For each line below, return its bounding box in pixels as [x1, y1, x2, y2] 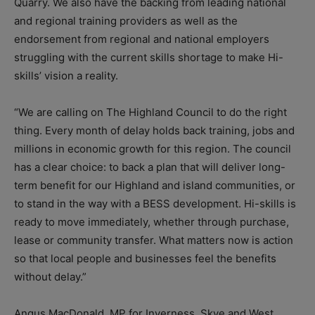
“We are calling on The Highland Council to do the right [14, 105, 287, 120]
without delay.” [14, 270, 86, 284]
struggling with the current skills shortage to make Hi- [14, 51, 283, 65]
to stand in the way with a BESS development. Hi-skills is [14, 197, 296, 211]
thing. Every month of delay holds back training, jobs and [14, 124, 295, 138]
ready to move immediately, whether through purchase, [14, 215, 289, 229]
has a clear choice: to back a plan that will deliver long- [14, 160, 285, 174]
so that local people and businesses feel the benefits [14, 252, 276, 266]
